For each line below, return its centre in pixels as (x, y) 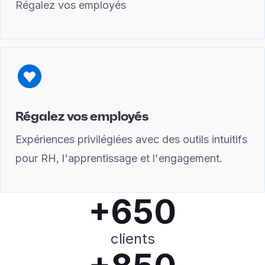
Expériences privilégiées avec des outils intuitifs (131, 139)
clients (132, 239)
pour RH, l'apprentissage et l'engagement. (119, 158)
